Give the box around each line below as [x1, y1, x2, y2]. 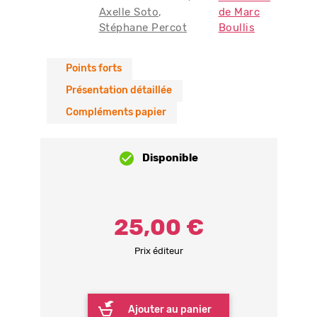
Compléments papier [66, 108, 166, 118]
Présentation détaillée [66, 86, 172, 96]
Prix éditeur [134, 247, 183, 257]
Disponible [142, 153, 198, 164]
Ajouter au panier [128, 305, 212, 316]
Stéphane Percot [98, 23, 187, 33]
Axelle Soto [98, 7, 158, 18]
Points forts [66, 64, 122, 74]
